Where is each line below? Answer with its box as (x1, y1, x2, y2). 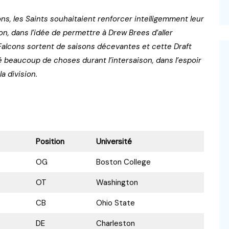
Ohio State (96, 198, 135, 209)
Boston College (96, 157, 151, 168)
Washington (96, 177, 138, 188)
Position (35, 136, 64, 147)
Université (96, 136, 132, 147)
